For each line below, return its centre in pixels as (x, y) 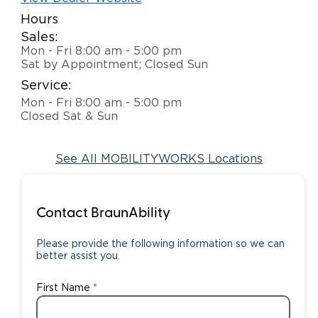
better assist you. (78, 256)
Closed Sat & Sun (69, 117)
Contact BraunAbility (103, 213)
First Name (63, 288)
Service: (46, 86)
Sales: (39, 38)
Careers (50, 25)
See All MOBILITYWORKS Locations (159, 159)
